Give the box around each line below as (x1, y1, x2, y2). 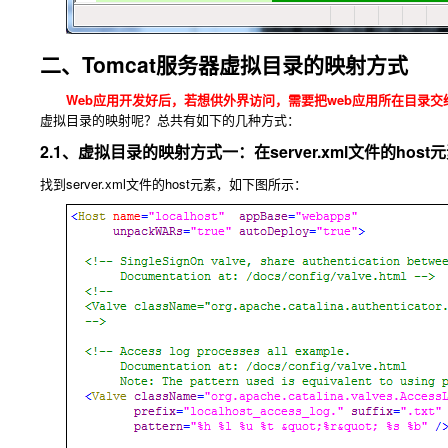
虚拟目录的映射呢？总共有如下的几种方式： (40, 109, 300, 129)
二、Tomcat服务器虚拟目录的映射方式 (40, 48, 408, 79)
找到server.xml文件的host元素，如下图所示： (40, 173, 307, 193)
